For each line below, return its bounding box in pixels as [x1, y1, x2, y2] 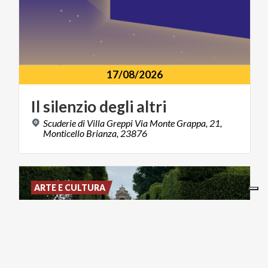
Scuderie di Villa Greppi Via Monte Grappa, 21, [43, 117, 222, 129]
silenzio [43, 96, 96, 116]
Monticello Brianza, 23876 [43, 127, 147, 139]
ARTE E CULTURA [34, 182, 106, 193]
